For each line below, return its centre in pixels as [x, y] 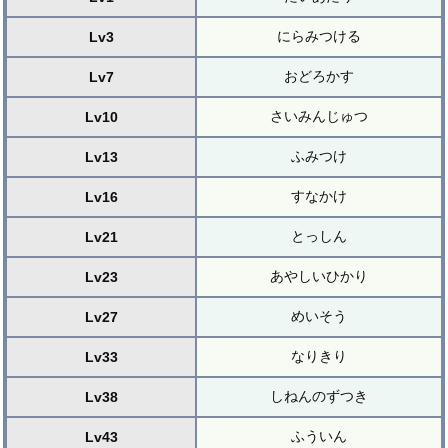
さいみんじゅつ [319, 115]
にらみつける [319, 35]
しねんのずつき [319, 395]
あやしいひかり [319, 275]
